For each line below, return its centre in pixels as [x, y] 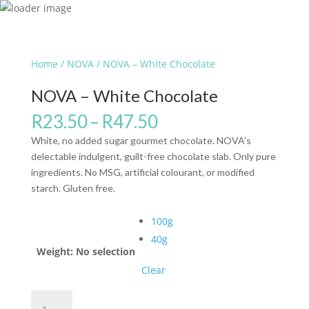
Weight [53, 251]
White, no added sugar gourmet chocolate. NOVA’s [141, 140]
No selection [106, 251]
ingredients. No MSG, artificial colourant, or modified [142, 172]
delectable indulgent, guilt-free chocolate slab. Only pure [153, 156]
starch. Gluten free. [73, 188]
